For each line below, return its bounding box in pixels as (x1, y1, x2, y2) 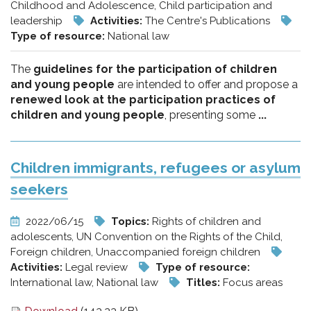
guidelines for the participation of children (33, 62, 277, 76)
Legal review (65, 260, 131, 274)
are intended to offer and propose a (115, 77, 298, 91)
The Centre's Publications (145, 14, 273, 27)
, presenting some (165, 108, 258, 121)
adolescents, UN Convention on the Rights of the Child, (10, 230, 283, 243)
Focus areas (223, 276, 283, 289)
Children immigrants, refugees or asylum (10, 158, 301, 176)
